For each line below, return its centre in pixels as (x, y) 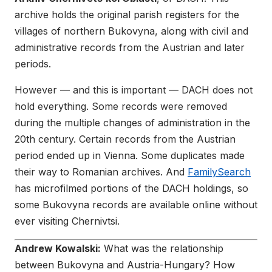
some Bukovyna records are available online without (136, 204)
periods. (33, 63)
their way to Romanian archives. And (101, 172)
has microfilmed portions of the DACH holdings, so (131, 188)
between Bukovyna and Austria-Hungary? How (125, 264)
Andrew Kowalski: (58, 248)
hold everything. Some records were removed (121, 106)
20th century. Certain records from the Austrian (125, 139)
